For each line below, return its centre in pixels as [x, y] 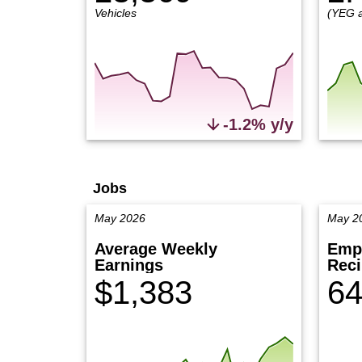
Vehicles [116, 13]
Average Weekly [156, 249]
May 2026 [120, 218]
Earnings [129, 265]
